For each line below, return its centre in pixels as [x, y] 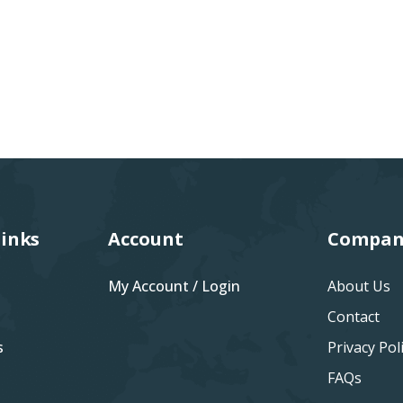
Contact [354, 317]
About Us [359, 286]
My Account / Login [175, 286]
